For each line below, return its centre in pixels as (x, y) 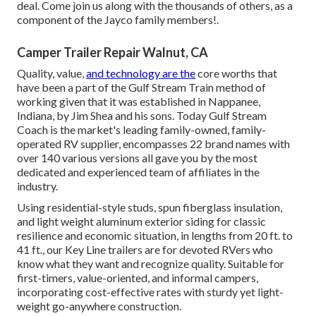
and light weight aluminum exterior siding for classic (141, 221)
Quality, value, (51, 73)
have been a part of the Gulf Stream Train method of (141, 87)
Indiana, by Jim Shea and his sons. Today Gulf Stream (142, 116)
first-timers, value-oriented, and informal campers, (138, 278)
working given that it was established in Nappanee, (139, 102)
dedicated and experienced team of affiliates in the (138, 172)
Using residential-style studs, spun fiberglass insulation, (150, 207)
